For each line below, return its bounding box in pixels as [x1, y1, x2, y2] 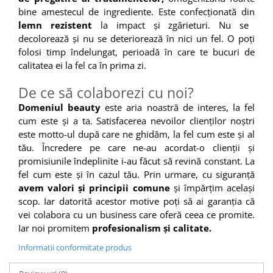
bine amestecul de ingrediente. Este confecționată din [18, 5, 255, 18]
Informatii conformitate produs [18, 242, 132, 253]
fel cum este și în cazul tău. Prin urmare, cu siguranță [18, 168, 255, 181]
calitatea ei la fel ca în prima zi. [18, 59, 149, 72]
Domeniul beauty [18, 101, 101, 114]
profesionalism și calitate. [92, 222, 211, 235]
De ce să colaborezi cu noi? [18, 83, 197, 103]
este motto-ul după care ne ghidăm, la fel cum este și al [18, 128, 255, 141]
